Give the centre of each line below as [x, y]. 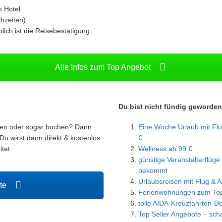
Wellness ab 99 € [165, 148]
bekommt [153, 170]
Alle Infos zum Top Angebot [104, 67]
